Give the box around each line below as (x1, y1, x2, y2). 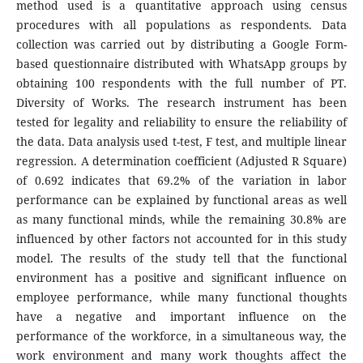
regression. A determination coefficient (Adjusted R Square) (15, 153, 348, 169)
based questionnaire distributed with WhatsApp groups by (15, 56, 348, 72)
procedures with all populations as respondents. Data (15, 17, 348, 33)
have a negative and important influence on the (15, 309, 348, 325)
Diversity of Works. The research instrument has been (15, 95, 348, 111)
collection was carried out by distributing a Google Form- (15, 36, 348, 53)
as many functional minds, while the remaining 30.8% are (15, 211, 348, 228)
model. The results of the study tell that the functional (15, 250, 348, 267)
